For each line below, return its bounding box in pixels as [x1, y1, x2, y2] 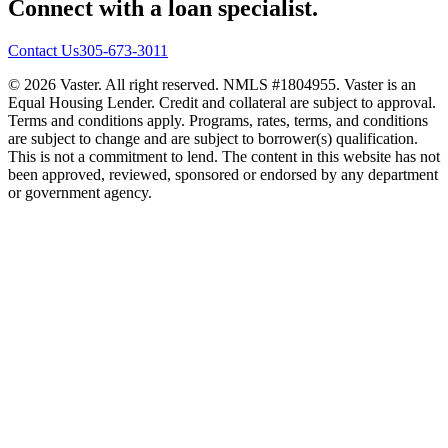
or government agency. [8, 184, 152, 202]
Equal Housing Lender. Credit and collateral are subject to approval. [8, 94, 436, 112]
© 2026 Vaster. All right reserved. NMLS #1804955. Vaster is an [8, 76, 416, 94]
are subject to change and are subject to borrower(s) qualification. [8, 130, 418, 148]
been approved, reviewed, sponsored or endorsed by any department [8, 166, 438, 184]
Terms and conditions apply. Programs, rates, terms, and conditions [8, 112, 428, 130]
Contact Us [8, 42, 79, 60]
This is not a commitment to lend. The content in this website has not [8, 148, 440, 166]
